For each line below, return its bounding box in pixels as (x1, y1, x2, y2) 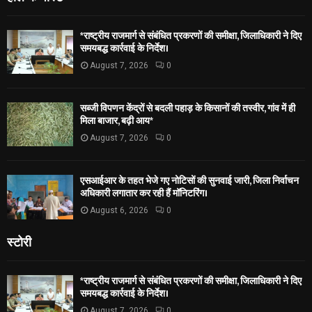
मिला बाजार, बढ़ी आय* (80, 112, 153, 129)
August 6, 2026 (90, 205, 148, 216)
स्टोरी (7, 231, 31, 250)
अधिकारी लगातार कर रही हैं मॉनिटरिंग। (80, 185, 208, 202)
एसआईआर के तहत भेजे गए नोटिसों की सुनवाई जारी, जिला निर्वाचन (80, 173, 299, 189)
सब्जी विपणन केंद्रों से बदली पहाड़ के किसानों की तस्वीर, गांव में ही (80, 100, 295, 116)
